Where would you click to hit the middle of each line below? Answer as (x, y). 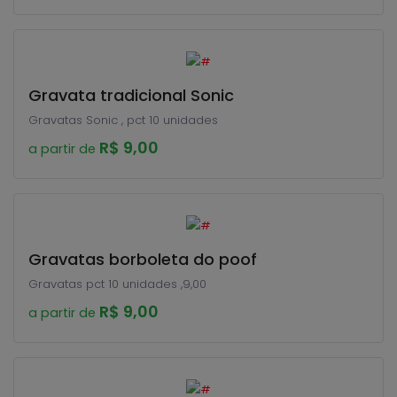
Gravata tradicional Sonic (131, 95)
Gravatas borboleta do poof (143, 259)
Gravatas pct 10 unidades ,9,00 (117, 284)
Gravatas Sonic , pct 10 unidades (123, 120)
